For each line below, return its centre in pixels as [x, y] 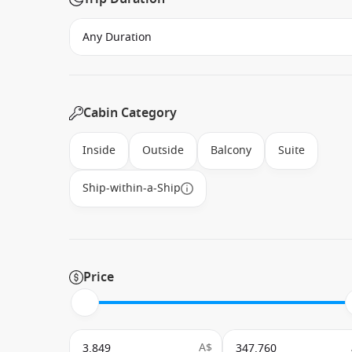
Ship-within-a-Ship [132, 189]
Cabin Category [130, 114]
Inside [99, 151]
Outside [163, 151]
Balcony [231, 151]
